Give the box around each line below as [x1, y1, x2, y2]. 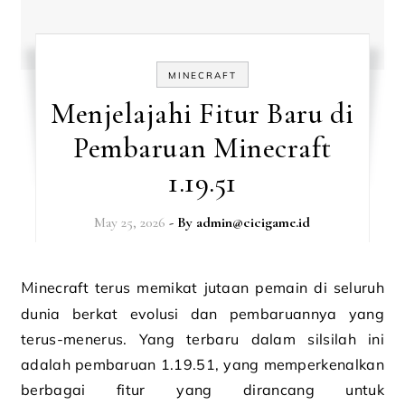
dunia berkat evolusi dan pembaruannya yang [21, 305, 384, 323]
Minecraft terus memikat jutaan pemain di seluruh [21, 279, 35, 297]
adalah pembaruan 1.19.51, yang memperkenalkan [21, 355, 384, 373]
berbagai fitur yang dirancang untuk [21, 381, 384, 399]
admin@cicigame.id [196, 213, 311, 231]
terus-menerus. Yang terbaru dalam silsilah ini [21, 330, 384, 348]
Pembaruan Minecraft [73, 130, 332, 165]
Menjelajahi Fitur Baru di [51, 96, 354, 131]
